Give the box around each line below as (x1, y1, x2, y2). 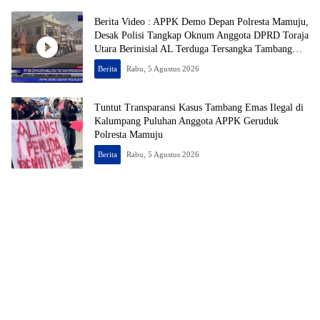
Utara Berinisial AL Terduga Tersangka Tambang (94, 44, 292, 55)
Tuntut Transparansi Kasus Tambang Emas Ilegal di (94, 102, 304, 114)
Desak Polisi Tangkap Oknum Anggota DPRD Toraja (94, 30, 309, 41)
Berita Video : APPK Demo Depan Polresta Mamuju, (94, 16, 309, 28)
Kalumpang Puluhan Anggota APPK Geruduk (94, 116, 279, 127)
